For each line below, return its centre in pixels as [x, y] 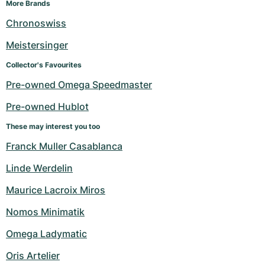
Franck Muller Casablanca [64, 146]
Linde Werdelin [39, 168]
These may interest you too [53, 126]
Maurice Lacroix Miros [56, 190]
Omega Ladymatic [46, 234]
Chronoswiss [36, 23]
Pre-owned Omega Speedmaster [79, 85]
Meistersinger [37, 45]
